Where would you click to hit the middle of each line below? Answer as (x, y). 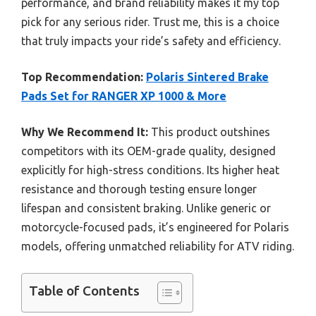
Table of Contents (84, 291)
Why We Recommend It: (85, 132)
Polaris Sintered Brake (207, 77)
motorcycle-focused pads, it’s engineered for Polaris (155, 227)
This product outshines (209, 132)
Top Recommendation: (82, 77)
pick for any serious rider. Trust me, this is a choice (150, 22)
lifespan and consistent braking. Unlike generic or (146, 208)
